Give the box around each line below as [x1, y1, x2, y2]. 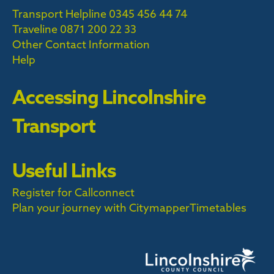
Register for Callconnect [12, 185, 135, 199]
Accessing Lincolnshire [12, 84, 206, 109]
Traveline [12, 21, 57, 36]
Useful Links [12, 157, 116, 182]
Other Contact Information [12, 37, 150, 51]
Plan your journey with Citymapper [12, 200, 190, 215]
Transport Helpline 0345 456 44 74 [12, 6, 187, 21]
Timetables [190, 200, 246, 215]
